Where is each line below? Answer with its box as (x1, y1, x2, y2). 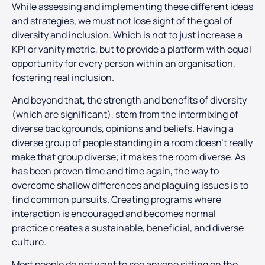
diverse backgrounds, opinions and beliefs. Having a (12, 122, 234, 135)
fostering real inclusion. (12, 70, 114, 84)
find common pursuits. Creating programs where (12, 193, 221, 206)
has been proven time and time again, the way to (12, 164, 219, 178)
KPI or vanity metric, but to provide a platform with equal (12, 42, 251, 56)
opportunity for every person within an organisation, (12, 56, 235, 70)
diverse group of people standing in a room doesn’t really (12, 136, 253, 150)
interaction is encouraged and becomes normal (12, 207, 216, 221)
